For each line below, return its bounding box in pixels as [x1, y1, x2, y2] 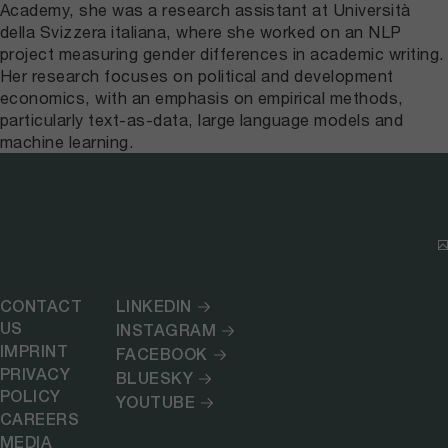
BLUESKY [115, 368, 194, 388]
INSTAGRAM [115, 320, 217, 340]
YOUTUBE [115, 392, 196, 412]
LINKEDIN [115, 296, 192, 316]
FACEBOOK [115, 344, 208, 364]
